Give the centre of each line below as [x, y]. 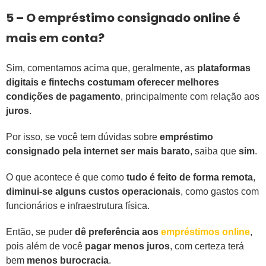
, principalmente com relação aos [190, 97]
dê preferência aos [118, 232]
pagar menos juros [126, 246]
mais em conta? [55, 38]
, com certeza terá [207, 246]
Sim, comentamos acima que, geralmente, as [102, 68]
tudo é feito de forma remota [189, 178]
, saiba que [214, 151]
